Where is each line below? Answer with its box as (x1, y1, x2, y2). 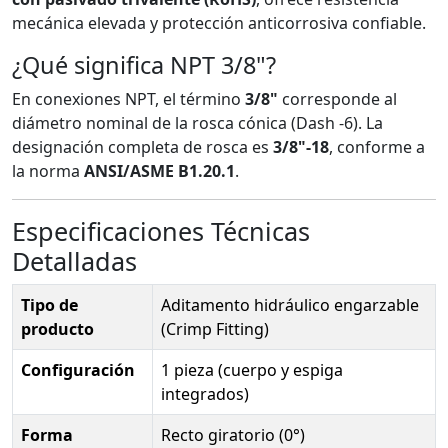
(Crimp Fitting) (161, 317, 269, 340)
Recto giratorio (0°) (161, 423, 305, 446)
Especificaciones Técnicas (12, 213, 310, 248)
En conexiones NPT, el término (12, 87, 245, 110)
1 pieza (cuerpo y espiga (161, 358, 343, 381)
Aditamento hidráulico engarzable (161, 293, 419, 316)
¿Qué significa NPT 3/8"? (12, 48, 276, 81)
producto (21, 317, 94, 340)
